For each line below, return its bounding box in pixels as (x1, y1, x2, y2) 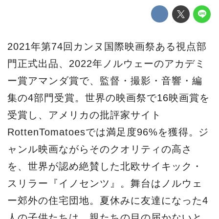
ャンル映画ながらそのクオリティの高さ (7, 144, 192, 155)
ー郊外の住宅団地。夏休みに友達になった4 (7, 195, 208, 206)
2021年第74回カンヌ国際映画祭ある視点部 (7, 41, 207, 52)
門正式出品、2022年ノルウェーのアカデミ (7, 58, 205, 69)
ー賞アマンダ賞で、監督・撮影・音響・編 (7, 75, 202, 87)
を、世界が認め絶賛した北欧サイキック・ (7, 161, 202, 172)
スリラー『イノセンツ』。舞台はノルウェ (7, 178, 202, 189)
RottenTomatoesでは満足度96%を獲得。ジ (7, 127, 209, 138)
